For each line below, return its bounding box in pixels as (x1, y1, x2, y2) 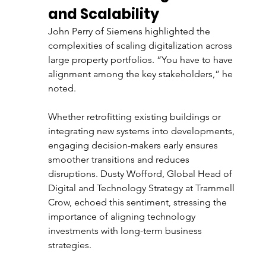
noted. (47, 83, 78, 94)
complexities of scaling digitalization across (47, 40, 235, 51)
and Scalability (47, 4, 159, 24)
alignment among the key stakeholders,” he (47, 68, 235, 80)
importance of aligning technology (47, 211, 198, 222)
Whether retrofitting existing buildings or (47, 111, 223, 122)
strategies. (47, 239, 91, 251)
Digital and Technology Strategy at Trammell (47, 182, 237, 194)
